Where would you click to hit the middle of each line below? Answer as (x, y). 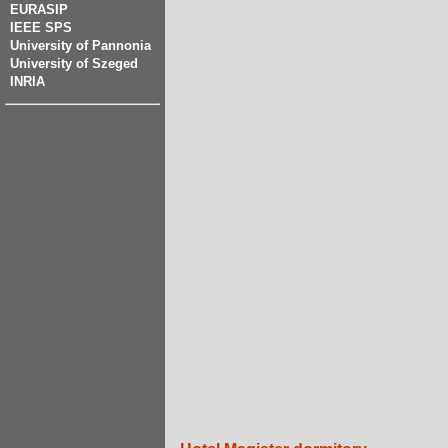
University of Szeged (74, 63)
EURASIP (39, 9)
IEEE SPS (41, 27)
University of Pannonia (80, 45)
